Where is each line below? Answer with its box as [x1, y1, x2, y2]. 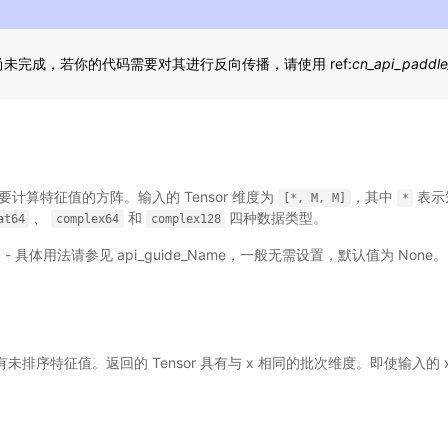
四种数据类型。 [225, 209, 328, 226]
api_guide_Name [117, 246, 227, 263]
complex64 [56, 212, 120, 226]
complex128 [150, 212, 221, 226]
